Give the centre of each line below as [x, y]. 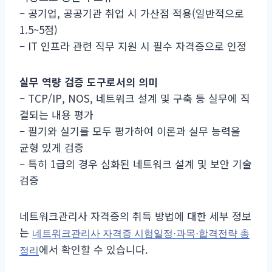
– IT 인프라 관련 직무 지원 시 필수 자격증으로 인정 [133, 46]
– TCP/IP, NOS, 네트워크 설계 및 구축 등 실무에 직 [135, 98]
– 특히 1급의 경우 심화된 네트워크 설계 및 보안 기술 [136, 163]
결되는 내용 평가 [56, 114]
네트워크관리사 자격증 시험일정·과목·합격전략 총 [141, 233]
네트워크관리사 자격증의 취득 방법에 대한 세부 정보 [135, 216]
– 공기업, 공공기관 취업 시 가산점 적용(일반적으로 [132, 13]
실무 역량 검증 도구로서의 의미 [89, 81]
